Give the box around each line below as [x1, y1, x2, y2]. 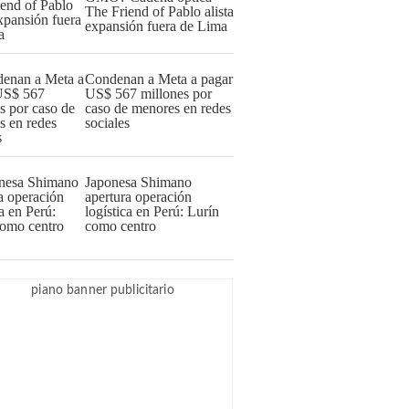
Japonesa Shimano [85, 174, 192, 190]
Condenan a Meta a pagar [85, 71, 233, 87]
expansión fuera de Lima [85, 18, 227, 34]
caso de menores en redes [85, 100, 231, 116]
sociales [85, 115, 130, 131]
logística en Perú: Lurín [85, 204, 219, 219]
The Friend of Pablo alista [85, 4, 234, 19]
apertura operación [85, 189, 192, 204]
